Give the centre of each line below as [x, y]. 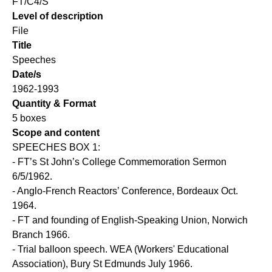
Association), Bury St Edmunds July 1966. [102, 264]
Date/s [27, 75]
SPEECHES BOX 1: [56, 148]
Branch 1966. [41, 235]
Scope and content [56, 133]
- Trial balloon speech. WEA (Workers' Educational [121, 250]
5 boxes [29, 118]
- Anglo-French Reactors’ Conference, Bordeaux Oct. [125, 191]
